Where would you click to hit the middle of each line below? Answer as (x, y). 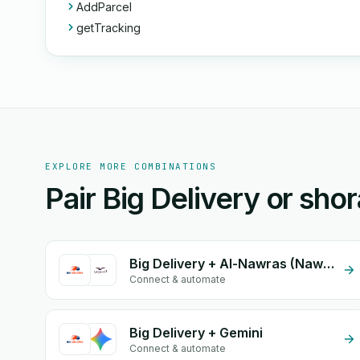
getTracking (108, 28)
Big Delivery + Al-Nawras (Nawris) (329, 264)
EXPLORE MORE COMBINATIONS (131, 166)
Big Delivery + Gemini (196, 333)
